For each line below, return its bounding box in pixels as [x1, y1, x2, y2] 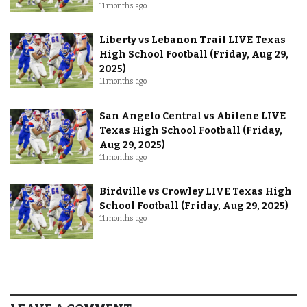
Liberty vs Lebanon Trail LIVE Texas [99, 34, 286, 47]
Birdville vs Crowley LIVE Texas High [99, 185, 292, 197]
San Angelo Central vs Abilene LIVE [99, 110, 286, 122]
